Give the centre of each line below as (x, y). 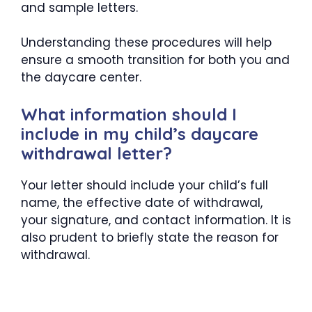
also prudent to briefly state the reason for (150, 237)
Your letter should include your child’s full (145, 185)
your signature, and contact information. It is (156, 220)
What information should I (129, 114)
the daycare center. (81, 78)
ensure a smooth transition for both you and (155, 60)
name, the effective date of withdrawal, (142, 202)
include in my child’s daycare (140, 133)
